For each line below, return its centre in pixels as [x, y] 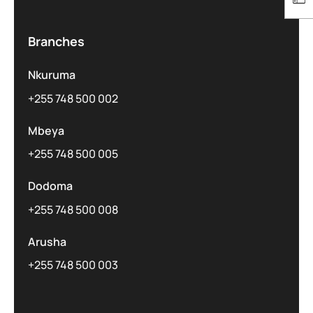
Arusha [47, 241]
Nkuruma [52, 75]
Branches [56, 42]
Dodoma [50, 186]
